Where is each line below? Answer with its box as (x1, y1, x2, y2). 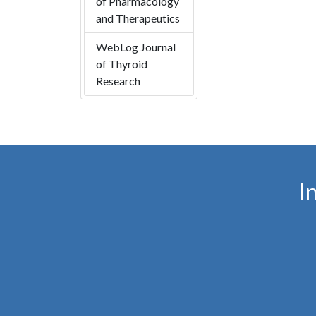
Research (96, 74, 140, 88)
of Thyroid (96, 57, 147, 71)
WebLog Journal (96, 40, 176, 54)
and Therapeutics (96, 11, 180, 25)
